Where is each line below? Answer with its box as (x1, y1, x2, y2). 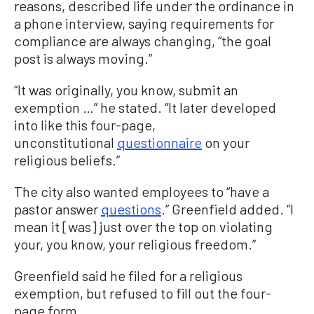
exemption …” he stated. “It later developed (14, 99, 276, 116)
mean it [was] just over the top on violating (14, 218, 273, 235)
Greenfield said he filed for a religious (14, 267, 243, 285)
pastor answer (14, 200, 101, 218)
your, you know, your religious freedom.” (14, 235, 256, 253)
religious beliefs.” (14, 151, 120, 169)
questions (101, 200, 161, 218)
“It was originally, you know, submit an (14, 81, 238, 99)
